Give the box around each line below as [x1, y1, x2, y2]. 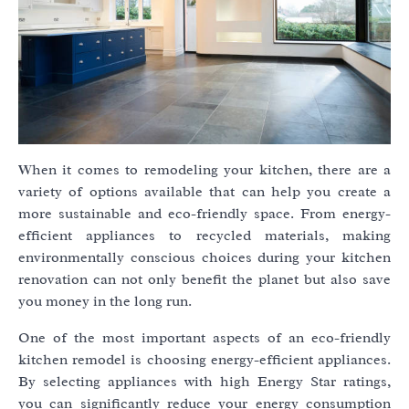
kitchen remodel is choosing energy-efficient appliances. [18, 351, 391, 370]
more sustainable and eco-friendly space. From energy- [18, 204, 391, 224]
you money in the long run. [18, 292, 192, 311]
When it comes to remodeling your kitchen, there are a [18, 161, 391, 180]
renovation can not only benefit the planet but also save [18, 270, 391, 289]
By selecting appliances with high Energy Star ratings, [18, 372, 391, 392]
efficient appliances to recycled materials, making [18, 226, 391, 246]
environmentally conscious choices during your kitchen [18, 248, 391, 267]
